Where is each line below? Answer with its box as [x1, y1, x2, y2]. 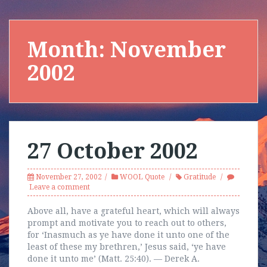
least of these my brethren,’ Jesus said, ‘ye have [27, 242, 226, 252]
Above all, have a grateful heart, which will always [27, 206, 240, 216]
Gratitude [184, 173, 216, 181]
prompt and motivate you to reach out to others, [27, 218, 226, 228]
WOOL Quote [120, 173, 164, 181]
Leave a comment [29, 183, 90, 191]
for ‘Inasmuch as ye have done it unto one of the [27, 230, 229, 240]
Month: [27, 37, 110, 63]
